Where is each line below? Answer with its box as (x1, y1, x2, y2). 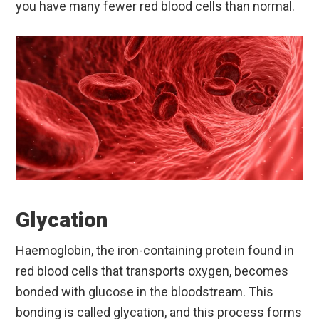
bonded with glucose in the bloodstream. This (16, 283, 274, 299)
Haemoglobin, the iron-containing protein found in (16, 242, 295, 258)
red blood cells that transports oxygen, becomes (16, 263, 289, 278)
